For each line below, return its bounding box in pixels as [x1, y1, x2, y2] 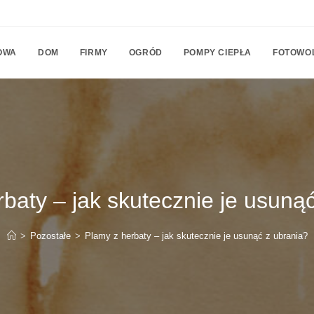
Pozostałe [29, 231, 71, 241]
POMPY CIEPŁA [183, 48, 252, 57]
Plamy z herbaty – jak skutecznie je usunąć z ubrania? [84, 231, 308, 241]
